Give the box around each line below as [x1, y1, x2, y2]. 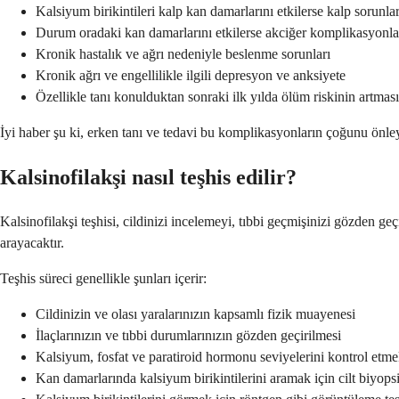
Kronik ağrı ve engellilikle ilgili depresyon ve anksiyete [36, 68, 346, 84]
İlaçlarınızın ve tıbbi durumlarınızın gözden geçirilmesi [36, 327, 341, 343]
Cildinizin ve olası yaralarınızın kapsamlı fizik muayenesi [36, 305, 355, 322]
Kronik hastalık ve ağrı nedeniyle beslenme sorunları [36, 46, 330, 62]
